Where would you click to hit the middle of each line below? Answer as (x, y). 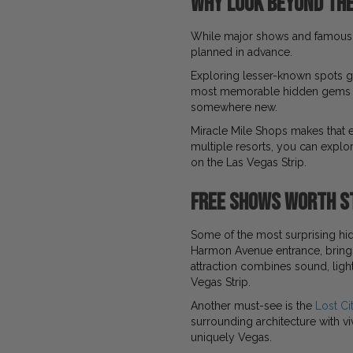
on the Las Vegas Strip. (249, 162)
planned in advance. (242, 52)
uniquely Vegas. (231, 337)
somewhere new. (234, 107)
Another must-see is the (253, 306)
